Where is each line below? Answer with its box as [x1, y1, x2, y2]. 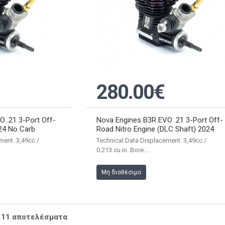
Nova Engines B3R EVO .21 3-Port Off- [96, 116, 223, 125]
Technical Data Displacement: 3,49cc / [96, 137, 207, 145]
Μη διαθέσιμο [101, 169, 142, 176]
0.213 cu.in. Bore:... [96, 146, 150, 154]
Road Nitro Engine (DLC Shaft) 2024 [96, 125, 214, 134]
